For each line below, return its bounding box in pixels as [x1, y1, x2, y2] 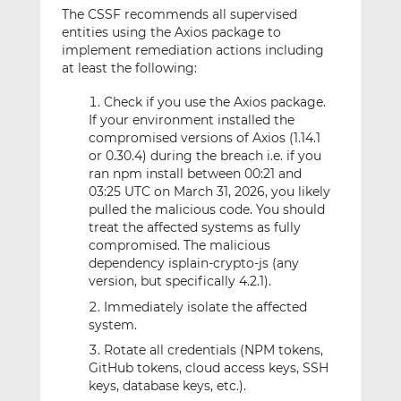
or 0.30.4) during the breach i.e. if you [88, 148, 321, 165]
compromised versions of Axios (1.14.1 [88, 130, 320, 147]
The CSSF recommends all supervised [61, 6, 297, 23]
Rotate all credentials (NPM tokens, [103, 342, 323, 359]
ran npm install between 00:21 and [88, 166, 302, 183]
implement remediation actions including [61, 42, 324, 59]
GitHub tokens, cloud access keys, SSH [88, 360, 328, 377]
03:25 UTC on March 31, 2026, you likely [88, 183, 330, 200]
